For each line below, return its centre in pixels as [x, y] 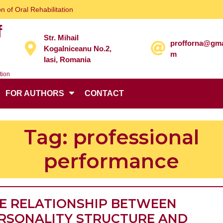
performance [111, 161]
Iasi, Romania [67, 59]
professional [136, 137]
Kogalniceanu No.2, [78, 49]
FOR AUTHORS [35, 93]
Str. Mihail [61, 38]
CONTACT [104, 93]
